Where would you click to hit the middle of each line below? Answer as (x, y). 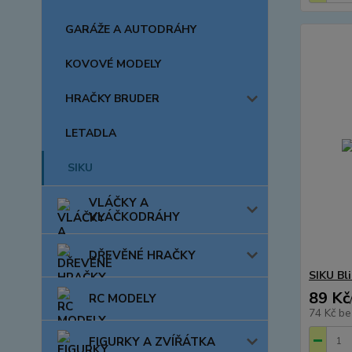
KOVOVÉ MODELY (113, 64)
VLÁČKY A (119, 203)
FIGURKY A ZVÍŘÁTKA (152, 342)
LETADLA (91, 133)
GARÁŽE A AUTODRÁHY (131, 29)
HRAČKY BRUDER (112, 99)
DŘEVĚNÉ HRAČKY (142, 255)
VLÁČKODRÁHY (134, 217)
